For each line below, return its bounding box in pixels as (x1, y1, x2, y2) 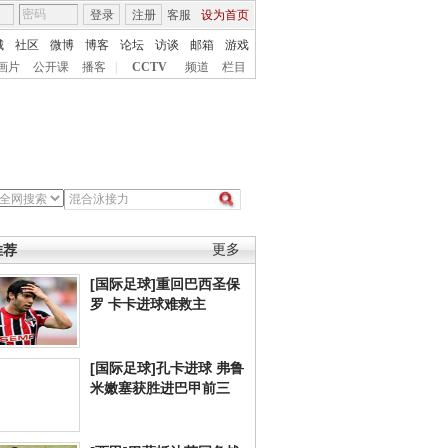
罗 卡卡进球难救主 (90, 296, 206, 312)
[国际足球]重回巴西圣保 (90, 276, 240, 292)
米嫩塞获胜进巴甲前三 (90, 380, 230, 396)
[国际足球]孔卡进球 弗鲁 (90, 360, 244, 376)
